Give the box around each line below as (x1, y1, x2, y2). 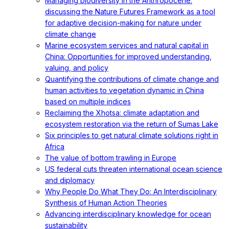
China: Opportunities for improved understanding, (45, 52, 212, 61)
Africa (45, 142, 64, 151)
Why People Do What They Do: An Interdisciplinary (45, 187, 217, 196)
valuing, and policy (45, 63, 108, 72)
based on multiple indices (45, 97, 131, 106)
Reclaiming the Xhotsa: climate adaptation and (45, 108, 199, 117)
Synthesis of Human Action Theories (45, 198, 167, 207)
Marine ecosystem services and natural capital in (45, 41, 209, 50)
